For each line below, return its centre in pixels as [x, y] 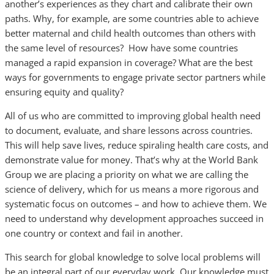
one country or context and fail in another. [94, 233]
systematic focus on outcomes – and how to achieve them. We [136, 204]
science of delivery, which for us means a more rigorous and [132, 189]
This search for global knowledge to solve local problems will [133, 257]
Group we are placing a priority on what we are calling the [127, 174]
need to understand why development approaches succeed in [134, 218]
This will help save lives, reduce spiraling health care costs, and [137, 145]
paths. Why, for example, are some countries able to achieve [132, 18]
